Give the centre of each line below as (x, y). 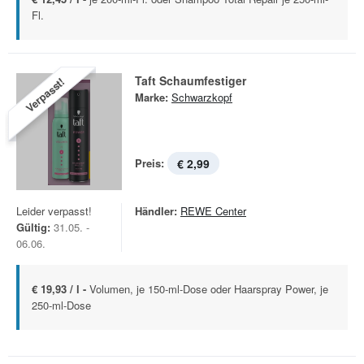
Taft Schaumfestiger (191, 80)
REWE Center (213, 211)
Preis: (149, 163)
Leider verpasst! (54, 211)
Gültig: (33, 227)
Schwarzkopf (202, 97)
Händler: (156, 211)
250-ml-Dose (61, 305)
